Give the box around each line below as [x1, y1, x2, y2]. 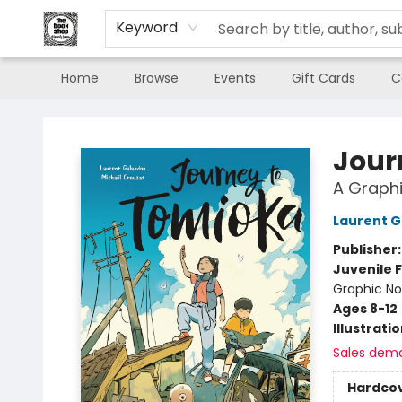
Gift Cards [292, 69, 355, 87]
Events [214, 69, 256, 87]
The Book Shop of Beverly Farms [13, 107, 214, 125]
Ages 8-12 [332, 300, 398, 318]
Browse [135, 69, 179, 87]
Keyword [116, 17, 178, 38]
